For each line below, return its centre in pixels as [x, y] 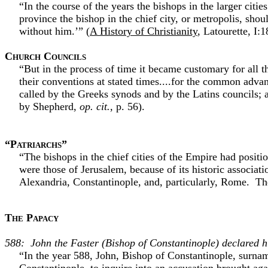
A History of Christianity [144, 31]
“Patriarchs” [36, 144]
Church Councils [45, 56]
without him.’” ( [54, 31]
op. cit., [96, 106]
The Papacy [32, 218]
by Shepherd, [49, 106]
